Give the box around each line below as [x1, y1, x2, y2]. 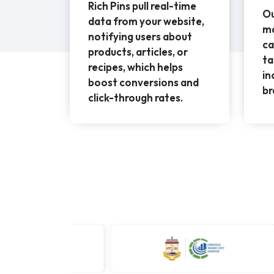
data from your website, [88, 15, 204, 28]
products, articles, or [88, 45, 188, 59]
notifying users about [88, 30, 192, 43]
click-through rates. [88, 91, 183, 105]
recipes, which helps [88, 61, 183, 74]
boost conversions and [88, 76, 199, 89]
